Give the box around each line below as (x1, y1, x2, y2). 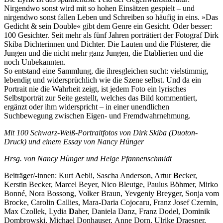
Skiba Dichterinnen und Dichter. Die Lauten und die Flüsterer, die (4, 40, 211, 49)
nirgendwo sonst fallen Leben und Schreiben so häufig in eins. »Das (4, 13, 218, 22)
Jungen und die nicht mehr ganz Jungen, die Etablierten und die (4, 49, 203, 58)
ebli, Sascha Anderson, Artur (81, 171, 173, 180)
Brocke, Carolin (4, 198, 56, 207)
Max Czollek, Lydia (4, 207, 69, 216)
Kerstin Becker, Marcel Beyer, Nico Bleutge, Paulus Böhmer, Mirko (4, 180, 218, 189)
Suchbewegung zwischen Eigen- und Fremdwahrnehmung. (4, 111, 191, 120)
